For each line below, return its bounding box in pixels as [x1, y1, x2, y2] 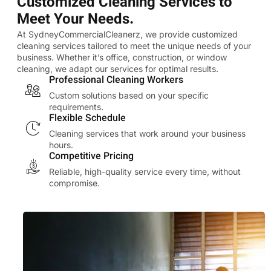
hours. [49, 139, 73, 150]
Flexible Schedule [49, 111, 126, 126]
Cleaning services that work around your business [49, 128, 246, 139]
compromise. [49, 177, 100, 188]
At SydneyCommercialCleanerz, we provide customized [17, 28, 238, 39]
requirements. [49, 101, 103, 112]
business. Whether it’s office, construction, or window [17, 51, 227, 62]
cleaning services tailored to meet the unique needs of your [17, 40, 251, 51]
